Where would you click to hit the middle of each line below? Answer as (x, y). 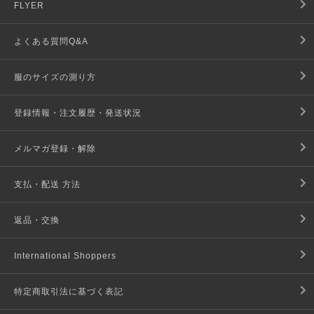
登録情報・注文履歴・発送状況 (78, 113)
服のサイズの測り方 (55, 77)
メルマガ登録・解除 (55, 149)
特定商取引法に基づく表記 (69, 292)
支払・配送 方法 (47, 185)
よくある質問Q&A (51, 42)
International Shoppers (65, 256)
